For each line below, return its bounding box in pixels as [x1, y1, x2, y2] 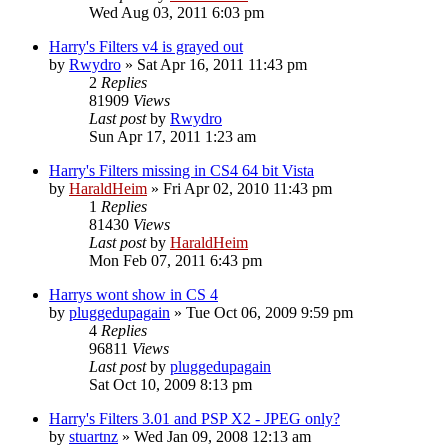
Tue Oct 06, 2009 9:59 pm [186, 303, 353, 321]
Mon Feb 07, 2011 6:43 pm [89, 251, 262, 269]
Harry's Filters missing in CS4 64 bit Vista [49, 161, 314, 179]
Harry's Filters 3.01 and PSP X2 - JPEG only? [49, 409, 340, 427]
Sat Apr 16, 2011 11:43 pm [137, 55, 307, 73]
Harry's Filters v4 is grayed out [49, 37, 243, 55]
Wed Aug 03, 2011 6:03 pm [89, 3, 264, 21]
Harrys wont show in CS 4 [49, 285, 218, 303]
